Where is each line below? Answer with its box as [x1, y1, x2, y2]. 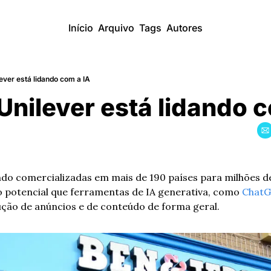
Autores [166, 22, 203, 34]
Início [68, 22, 93, 34]
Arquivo [98, 22, 134, 34]
